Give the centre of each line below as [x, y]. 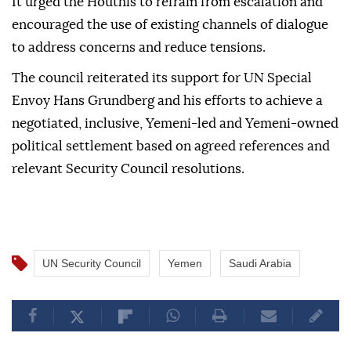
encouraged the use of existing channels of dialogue [170, 25]
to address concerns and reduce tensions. [139, 48]
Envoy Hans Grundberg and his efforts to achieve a [167, 101]
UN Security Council [92, 264]
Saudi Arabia [260, 264]
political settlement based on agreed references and [171, 147]
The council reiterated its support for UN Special [162, 78]
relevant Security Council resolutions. [128, 169]
